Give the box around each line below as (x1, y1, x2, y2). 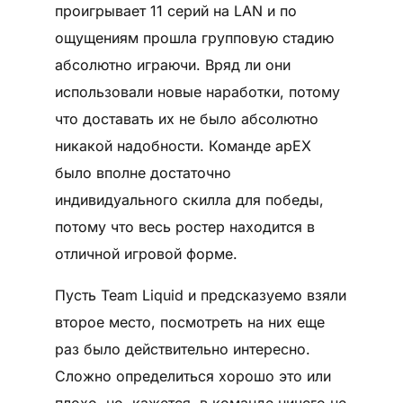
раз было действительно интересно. (54, 340, 310, 359)
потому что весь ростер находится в (54, 218, 315, 237)
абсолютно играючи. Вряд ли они (54, 56, 291, 75)
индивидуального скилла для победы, (54, 191, 324, 210)
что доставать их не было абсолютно (54, 110, 318, 129)
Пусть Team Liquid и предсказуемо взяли (54, 286, 346, 305)
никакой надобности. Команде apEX (54, 137, 311, 156)
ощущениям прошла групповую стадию (54, 29, 334, 48)
